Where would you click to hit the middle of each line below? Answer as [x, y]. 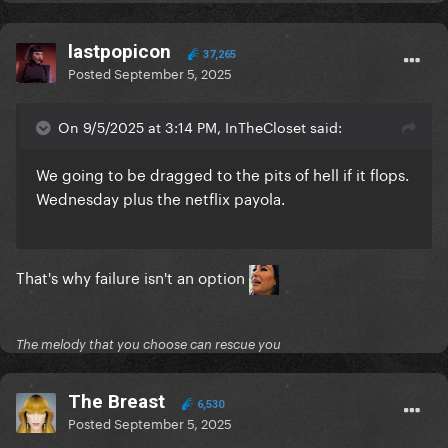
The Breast [116, 402]
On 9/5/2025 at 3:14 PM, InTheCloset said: [200, 126]
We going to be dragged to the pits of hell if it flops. [222, 173]
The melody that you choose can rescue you [148, 344]
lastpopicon [119, 52]
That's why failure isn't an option [132, 276]
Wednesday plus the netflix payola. [162, 197]
